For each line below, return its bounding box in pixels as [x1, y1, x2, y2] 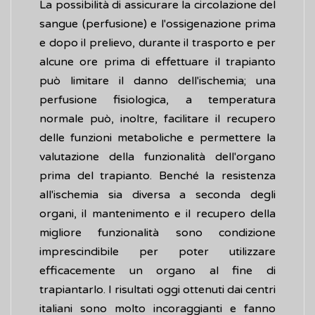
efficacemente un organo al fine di [39, 264, 276, 278]
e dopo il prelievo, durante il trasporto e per [39, 36, 276, 51]
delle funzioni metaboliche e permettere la [39, 131, 276, 146]
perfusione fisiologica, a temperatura [39, 93, 276, 108]
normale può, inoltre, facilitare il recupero [39, 112, 276, 127]
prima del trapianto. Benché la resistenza [39, 169, 276, 184]
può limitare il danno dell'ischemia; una [39, 74, 276, 89]
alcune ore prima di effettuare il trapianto [39, 55, 276, 70]
